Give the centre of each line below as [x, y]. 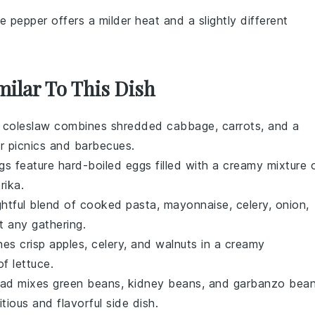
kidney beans [165, 283]
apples [67, 244]
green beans [87, 283]
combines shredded [108, 126]
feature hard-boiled [69, 165]
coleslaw [26, 126]
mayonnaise [196, 204]
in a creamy [231, 244]
